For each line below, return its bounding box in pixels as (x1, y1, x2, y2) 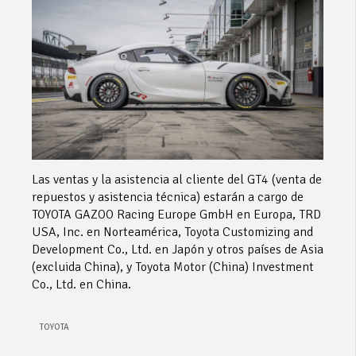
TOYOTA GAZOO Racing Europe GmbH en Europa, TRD (32, 206, 321, 222)
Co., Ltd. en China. (32, 276, 131, 292)
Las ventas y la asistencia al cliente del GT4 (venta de (32, 171, 322, 188)
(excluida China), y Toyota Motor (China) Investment (32, 258, 314, 275)
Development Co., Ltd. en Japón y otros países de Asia (32, 241, 323, 257)
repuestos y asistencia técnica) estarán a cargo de (32, 188, 304, 205)
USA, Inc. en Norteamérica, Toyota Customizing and (32, 223, 313, 240)
